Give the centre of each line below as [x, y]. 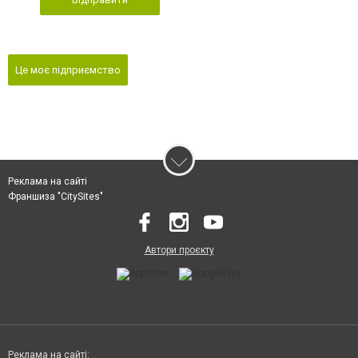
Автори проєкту [179, 250]
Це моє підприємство [68, 70]
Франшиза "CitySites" [56, 196]
